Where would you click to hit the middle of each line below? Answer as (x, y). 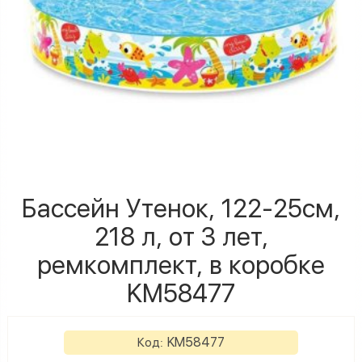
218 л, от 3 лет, (181, 237)
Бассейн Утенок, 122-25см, (181, 208)
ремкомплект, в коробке (181, 265)
